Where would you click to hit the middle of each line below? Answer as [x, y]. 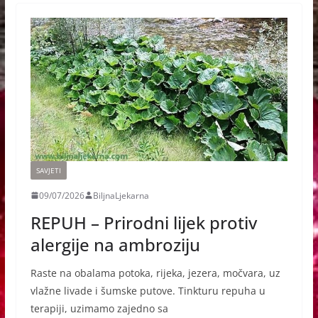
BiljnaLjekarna [121, 195]
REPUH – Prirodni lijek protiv [143, 222]
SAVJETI [48, 170]
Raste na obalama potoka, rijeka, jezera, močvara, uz [155, 273]
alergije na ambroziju [115, 244]
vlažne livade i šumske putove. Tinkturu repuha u [148, 290]
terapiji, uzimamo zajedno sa [99, 308]
